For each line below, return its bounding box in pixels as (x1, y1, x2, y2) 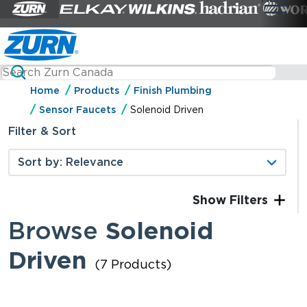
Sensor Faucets (39, 104, 116, 116)
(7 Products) (95, 256, 171, 271)
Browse (8, 215, 106, 245)
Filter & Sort (8, 125, 76, 138)
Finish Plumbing (134, 85, 212, 97)
